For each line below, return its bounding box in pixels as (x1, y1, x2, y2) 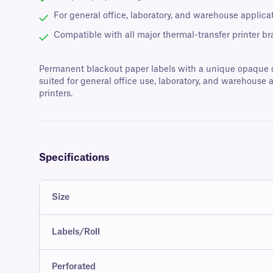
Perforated (52, 263, 96, 272)
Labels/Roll (52, 228, 100, 237)
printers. (39, 90, 73, 99)
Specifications (39, 153, 110, 163)
